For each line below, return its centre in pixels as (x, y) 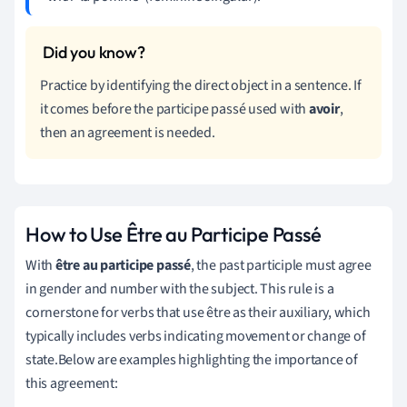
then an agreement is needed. (128, 132)
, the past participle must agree (281, 265)
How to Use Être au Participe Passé (174, 234)
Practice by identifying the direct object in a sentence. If (201, 85)
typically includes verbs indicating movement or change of (196, 336)
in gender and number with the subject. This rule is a (180, 288)
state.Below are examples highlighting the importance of (192, 359)
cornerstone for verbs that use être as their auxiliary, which (198, 312)
